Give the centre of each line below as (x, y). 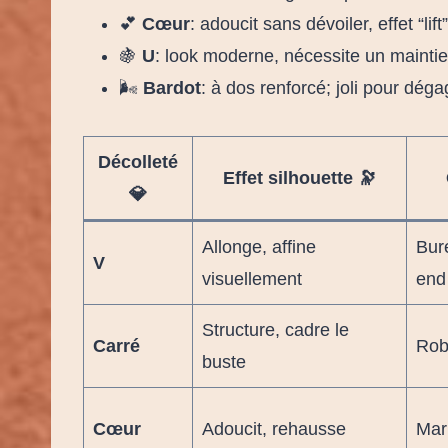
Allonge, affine (259, 246)
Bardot (172, 87)
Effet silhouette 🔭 (299, 177)
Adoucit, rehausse (274, 428)
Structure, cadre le (275, 329)
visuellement (252, 278)
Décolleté (138, 161)
